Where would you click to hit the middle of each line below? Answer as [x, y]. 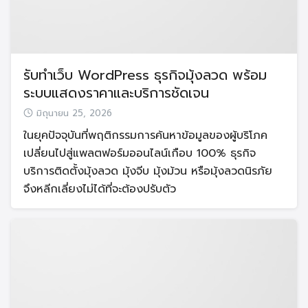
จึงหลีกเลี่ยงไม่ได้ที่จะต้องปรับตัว [100, 189]
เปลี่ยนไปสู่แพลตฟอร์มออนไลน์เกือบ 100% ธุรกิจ [140, 154]
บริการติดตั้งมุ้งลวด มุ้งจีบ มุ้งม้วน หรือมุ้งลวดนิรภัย [148, 172]
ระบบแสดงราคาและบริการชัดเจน [116, 93]
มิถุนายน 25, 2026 [74, 114]
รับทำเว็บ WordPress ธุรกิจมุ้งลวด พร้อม [145, 75]
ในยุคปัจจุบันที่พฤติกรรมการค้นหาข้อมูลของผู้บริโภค [145, 136]
